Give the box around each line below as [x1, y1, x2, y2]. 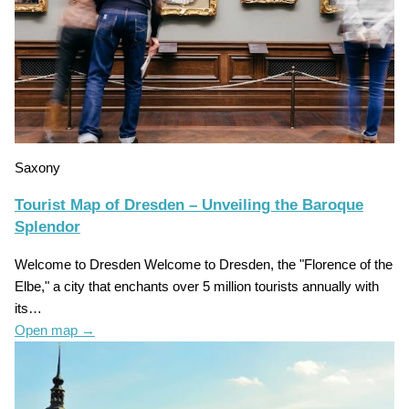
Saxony [14, 160, 60, 175]
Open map [14, 322, 81, 338]
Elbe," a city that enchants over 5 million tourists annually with [14, 278, 379, 294]
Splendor [14, 217, 80, 236]
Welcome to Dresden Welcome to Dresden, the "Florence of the [14, 257, 393, 272]
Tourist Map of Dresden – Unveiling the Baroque [14, 195, 363, 214]
